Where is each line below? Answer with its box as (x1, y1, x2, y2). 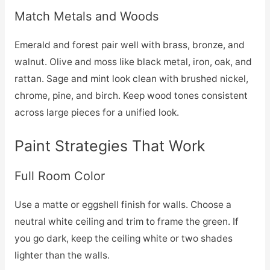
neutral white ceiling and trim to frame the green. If (14, 215, 239, 227)
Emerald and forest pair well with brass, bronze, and (14, 39, 245, 51)
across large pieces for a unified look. (14, 106, 179, 118)
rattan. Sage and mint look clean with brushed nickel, (14, 72, 248, 84)
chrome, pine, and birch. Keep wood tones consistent (14, 89, 248, 101)
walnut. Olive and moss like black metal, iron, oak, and (14, 55, 252, 67)
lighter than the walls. (14, 249, 110, 261)
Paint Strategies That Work (14, 136, 206, 155)
